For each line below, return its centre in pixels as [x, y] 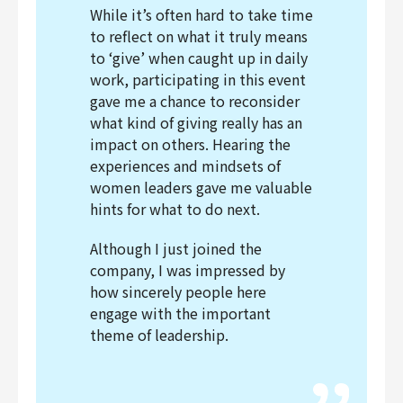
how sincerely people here [178, 292]
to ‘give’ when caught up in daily [199, 58]
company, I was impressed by [188, 270]
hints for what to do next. [175, 209]
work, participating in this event [198, 80]
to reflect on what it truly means [199, 36]
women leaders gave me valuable [201, 188]
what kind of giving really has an [196, 123]
